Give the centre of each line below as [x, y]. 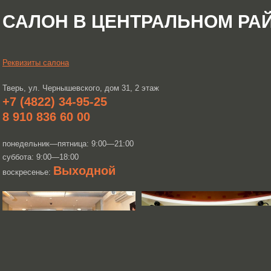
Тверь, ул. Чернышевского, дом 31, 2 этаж [81, 88]
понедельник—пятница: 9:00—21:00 [68, 144]
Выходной [84, 171]
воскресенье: [28, 172]
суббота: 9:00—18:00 [41, 157]
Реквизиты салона [36, 63]
